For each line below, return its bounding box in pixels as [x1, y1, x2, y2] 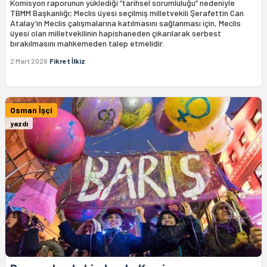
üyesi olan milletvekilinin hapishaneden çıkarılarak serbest [10, 27, 221, 38]
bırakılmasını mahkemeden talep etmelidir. [10, 38, 164, 48]
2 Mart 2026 [10, 56, 48, 65]
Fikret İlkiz [49, 56, 85, 65]
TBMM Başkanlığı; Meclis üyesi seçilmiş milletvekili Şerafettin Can [10, 7, 244, 18]
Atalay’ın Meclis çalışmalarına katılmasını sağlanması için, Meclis [10, 17, 241, 28]
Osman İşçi [10, 104, 52, 115]
